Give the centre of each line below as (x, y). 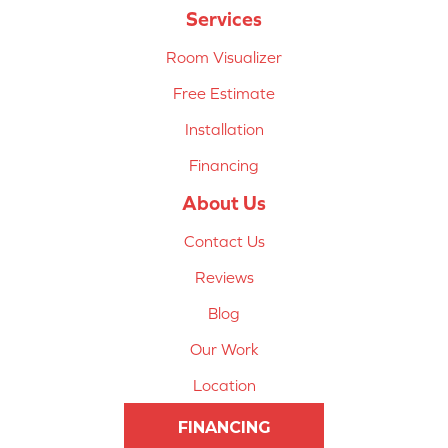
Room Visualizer (224, 56)
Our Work (224, 348)
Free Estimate (224, 92)
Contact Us (224, 240)
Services (224, 18)
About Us (224, 202)
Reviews (224, 276)
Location (224, 384)
